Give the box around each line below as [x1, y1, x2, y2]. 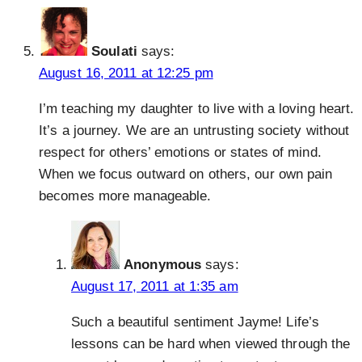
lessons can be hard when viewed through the [71, 336, 351, 352]
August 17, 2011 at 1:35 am [71, 279, 238, 295]
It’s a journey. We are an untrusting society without [39, 123, 350, 139]
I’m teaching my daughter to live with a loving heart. [39, 101, 355, 117]
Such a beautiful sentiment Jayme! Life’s [71, 314, 320, 330]
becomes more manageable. [39, 188, 212, 204]
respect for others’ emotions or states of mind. [39, 145, 322, 161]
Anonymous [124, 257, 202, 273]
